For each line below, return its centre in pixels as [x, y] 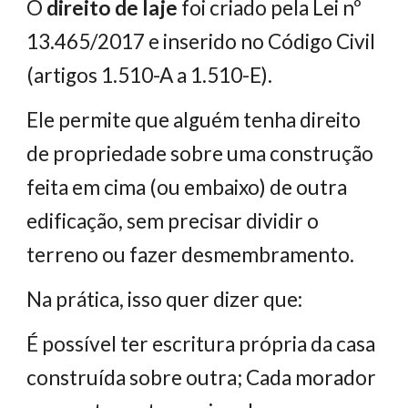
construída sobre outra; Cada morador [202, 377]
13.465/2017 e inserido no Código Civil [201, 41]
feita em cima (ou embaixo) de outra [187, 187]
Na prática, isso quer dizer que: [165, 299]
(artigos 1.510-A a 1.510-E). [150, 75]
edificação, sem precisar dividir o [173, 221]
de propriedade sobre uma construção [200, 153]
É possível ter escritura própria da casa [201, 344]
